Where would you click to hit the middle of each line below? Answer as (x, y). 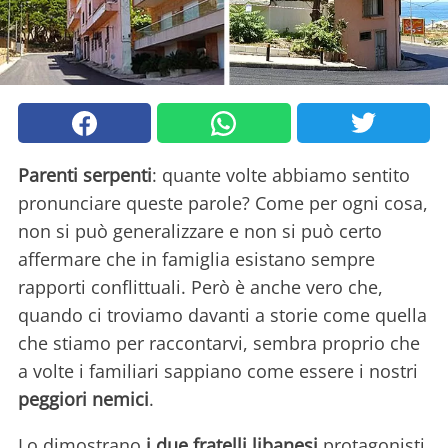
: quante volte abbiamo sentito (281, 175)
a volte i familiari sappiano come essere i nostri (218, 371)
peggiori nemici (83, 399)
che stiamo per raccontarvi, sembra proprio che (219, 343)
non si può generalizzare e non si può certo (200, 231)
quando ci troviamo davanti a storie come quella (222, 315)
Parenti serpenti (85, 175)
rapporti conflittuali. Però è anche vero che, (200, 287)
